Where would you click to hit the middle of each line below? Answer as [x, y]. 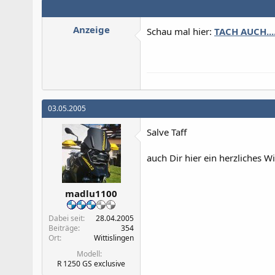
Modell [88, 254]
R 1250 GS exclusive [91, 264]
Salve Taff [167, 132]
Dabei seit [66, 218]
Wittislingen [114, 238]
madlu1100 [91, 193]
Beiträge [63, 228]
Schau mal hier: [180, 31]
